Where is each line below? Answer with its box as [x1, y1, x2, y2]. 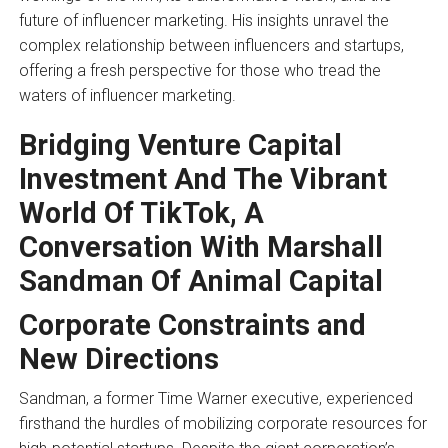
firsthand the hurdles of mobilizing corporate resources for [18, 413, 427, 433]
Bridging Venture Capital [18, 127, 342, 162]
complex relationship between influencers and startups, [18, 35, 404, 55]
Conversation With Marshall [18, 229, 383, 264]
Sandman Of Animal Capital [18, 263, 383, 298]
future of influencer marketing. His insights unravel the [18, 10, 389, 30]
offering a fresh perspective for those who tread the [18, 60, 381, 80]
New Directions [18, 341, 219, 376]
